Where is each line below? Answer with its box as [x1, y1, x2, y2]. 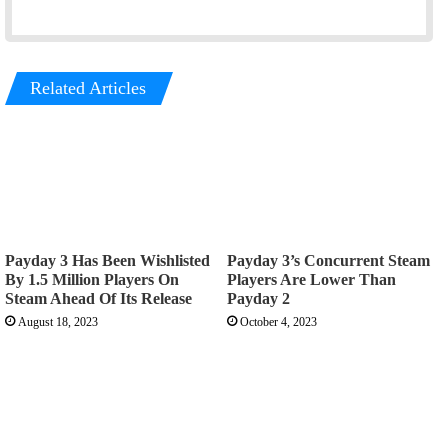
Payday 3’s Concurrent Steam [227, 252, 430, 270]
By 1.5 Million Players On [5, 271, 179, 289]
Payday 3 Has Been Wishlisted [5, 252, 210, 270]
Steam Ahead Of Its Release [5, 290, 192, 308]
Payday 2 [227, 290, 290, 308]
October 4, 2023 [240, 315, 317, 330]
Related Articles [30, 78, 146, 99]
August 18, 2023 [18, 315, 98, 330]
